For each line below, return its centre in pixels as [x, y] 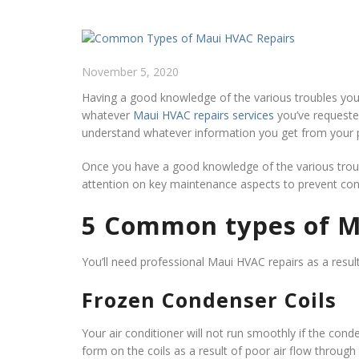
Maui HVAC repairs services [204, 115]
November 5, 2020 [130, 72]
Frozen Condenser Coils [209, 300]
